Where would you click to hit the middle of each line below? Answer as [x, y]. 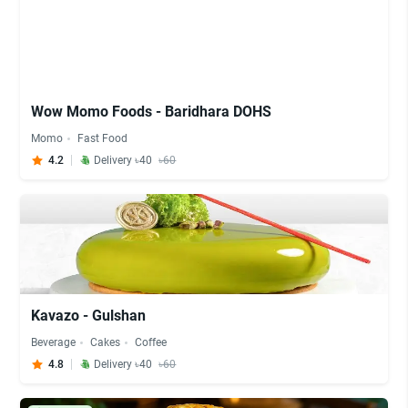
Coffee [151, 342]
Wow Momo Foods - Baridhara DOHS [152, 112]
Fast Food [103, 138]
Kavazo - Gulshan [89, 316]
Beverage [54, 342]
